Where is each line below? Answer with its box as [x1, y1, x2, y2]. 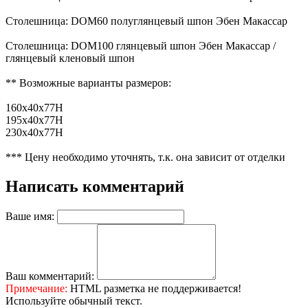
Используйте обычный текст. [5, 294, 142, 307]
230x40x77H [5, 126, 63, 138]
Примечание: [5, 282, 67, 294]
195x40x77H [5, 113, 63, 126]
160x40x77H [5, 101, 63, 113]
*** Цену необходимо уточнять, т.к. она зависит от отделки [5, 151, 285, 163]
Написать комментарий [5, 177, 184, 195]
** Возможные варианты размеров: [5, 76, 171, 89]
